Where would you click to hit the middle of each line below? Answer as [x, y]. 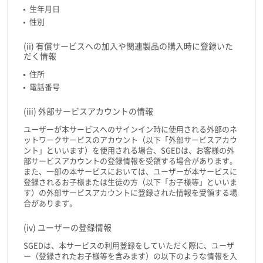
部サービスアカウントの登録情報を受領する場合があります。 [130, 161]
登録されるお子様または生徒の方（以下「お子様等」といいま [130, 182]
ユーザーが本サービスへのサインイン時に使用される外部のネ [130, 129]
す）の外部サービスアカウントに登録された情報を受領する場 [130, 193]
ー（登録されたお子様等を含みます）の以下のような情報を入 [130, 256]
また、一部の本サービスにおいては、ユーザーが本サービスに [130, 171]
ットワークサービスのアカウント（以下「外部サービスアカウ [130, 140]
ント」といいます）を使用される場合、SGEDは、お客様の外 [129, 150]
